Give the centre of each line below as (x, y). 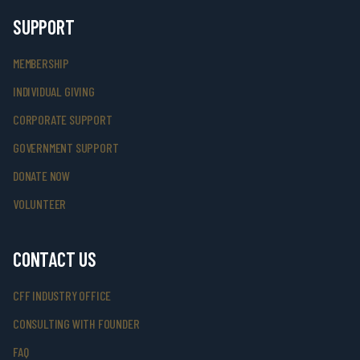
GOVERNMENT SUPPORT (66, 147)
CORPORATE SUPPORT (63, 119)
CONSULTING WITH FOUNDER (76, 323)
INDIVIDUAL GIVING (54, 91)
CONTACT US (55, 259)
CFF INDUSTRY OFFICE (62, 295)
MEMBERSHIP (41, 63)
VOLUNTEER (40, 204)
